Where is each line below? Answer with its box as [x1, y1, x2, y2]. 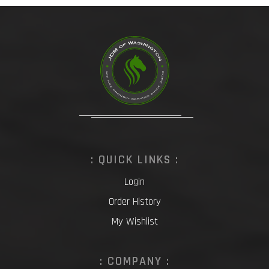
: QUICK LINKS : [91, 151, 179, 168]
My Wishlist [111, 214, 158, 228]
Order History [108, 195, 161, 208]
